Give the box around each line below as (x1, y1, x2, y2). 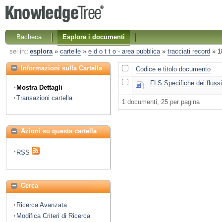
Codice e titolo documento (135, 65, 211, 73)
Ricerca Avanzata (16, 201, 67, 209)
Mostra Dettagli (16, 83, 62, 91)
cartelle (59, 48, 81, 55)
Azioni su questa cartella (21, 127, 97, 135)
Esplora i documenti (62, 33, 125, 41)
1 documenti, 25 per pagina (121, 98, 200, 106)
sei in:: (9, 48, 29, 55)
